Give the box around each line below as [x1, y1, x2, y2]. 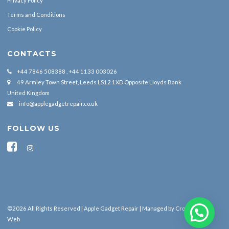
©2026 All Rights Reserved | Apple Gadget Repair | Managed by [7, 204, 175, 212]
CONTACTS [7, 49, 57, 58]
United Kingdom [7, 89, 50, 97]
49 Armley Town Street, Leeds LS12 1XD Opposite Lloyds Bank [17, 79, 181, 86]
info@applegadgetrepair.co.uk [19, 100, 98, 107]
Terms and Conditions [7, 11, 65, 18]
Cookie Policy [7, 25, 42, 32]
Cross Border [175, 204, 212, 212]
